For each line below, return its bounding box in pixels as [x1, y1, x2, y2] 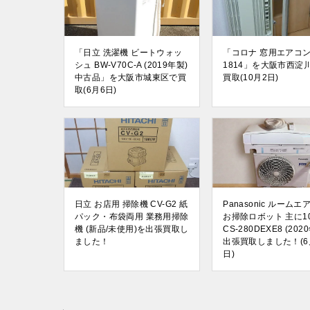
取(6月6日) [75, 85, 117, 95]
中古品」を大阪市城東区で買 [75, 73, 187, 82]
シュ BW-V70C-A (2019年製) [75, 60, 188, 70]
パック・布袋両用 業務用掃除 [75, 212, 189, 221]
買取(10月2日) [223, 73, 279, 82]
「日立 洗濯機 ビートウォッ [75, 48, 183, 57]
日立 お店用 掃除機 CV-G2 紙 [75, 199, 188, 209]
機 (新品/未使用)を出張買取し [75, 224, 189, 234]
